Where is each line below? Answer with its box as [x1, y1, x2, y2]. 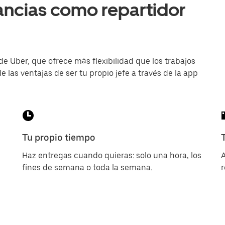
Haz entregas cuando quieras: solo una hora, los [22, 151, 201, 160]
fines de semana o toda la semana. [22, 163, 152, 172]
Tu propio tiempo [22, 132, 95, 143]
